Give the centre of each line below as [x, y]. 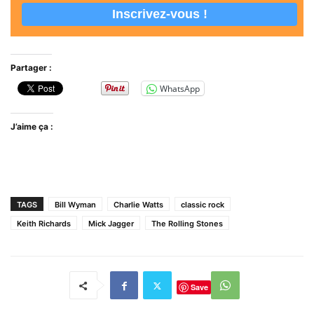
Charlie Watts [138, 205]
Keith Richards [44, 224]
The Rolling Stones [187, 224]
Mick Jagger [111, 224]
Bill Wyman [75, 205]
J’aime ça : [32, 127]
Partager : [31, 68]
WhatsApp [180, 88]
